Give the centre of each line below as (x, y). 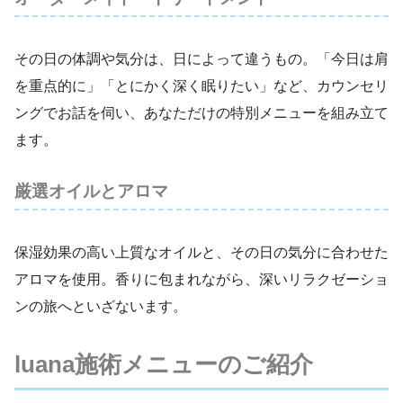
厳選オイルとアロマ (91, 192)
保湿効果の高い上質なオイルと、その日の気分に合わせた (201, 253)
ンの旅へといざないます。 (101, 307)
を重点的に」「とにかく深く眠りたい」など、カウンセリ (201, 85)
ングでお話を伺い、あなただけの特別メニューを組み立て (201, 112)
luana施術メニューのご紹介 (164, 364)
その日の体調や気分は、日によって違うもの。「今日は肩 (201, 58)
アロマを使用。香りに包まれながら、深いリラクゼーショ (201, 280)
